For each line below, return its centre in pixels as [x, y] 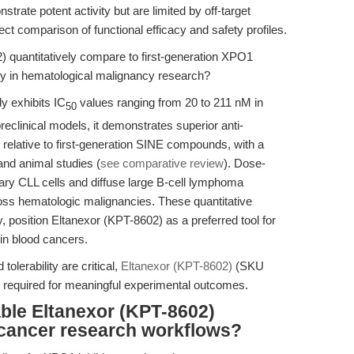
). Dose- [245, 163]
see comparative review [162, 163]
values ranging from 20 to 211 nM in [170, 102]
